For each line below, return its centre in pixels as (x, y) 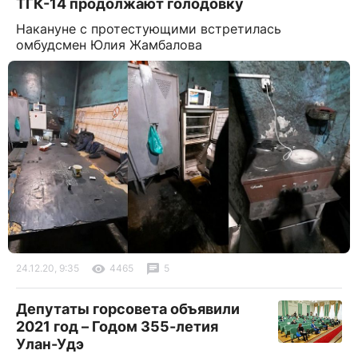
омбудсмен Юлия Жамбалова (109, 44)
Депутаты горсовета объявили (128, 308)
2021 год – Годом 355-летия (117, 326)
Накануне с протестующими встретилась (149, 28)
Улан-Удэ (50, 344)
